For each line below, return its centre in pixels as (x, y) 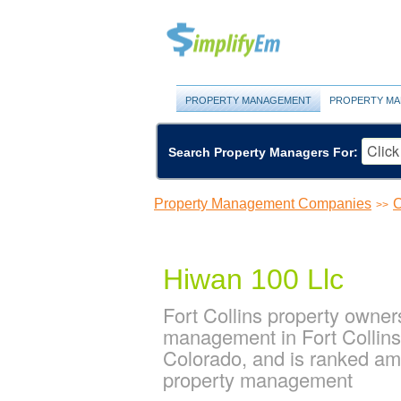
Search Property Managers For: (263, 152)
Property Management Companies (263, 204)
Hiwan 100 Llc (253, 279)
